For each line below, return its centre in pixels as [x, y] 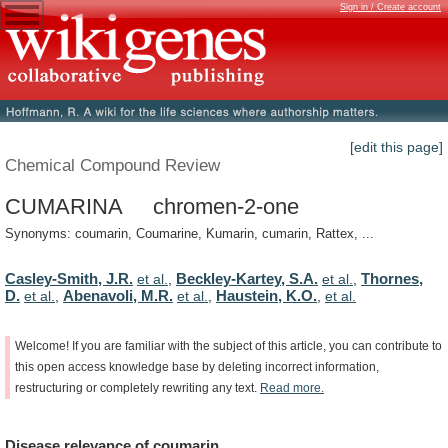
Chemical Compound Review [112, 165]
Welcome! [42, 345]
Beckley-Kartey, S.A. [247, 278]
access [87, 366]
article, [308, 345]
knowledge [139, 366]
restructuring [49, 387]
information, [347, 366]
